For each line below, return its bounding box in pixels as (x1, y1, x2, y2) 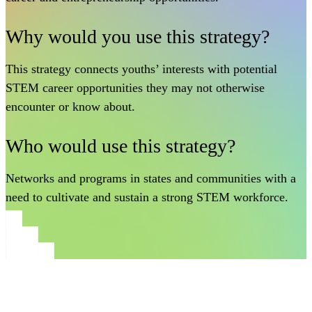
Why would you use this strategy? (6, 26, 270, 48)
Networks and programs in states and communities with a (6, 171, 296, 186)
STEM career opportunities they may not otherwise (6, 81, 265, 95)
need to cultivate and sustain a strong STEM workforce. (6, 190, 288, 205)
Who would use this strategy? (6, 135, 235, 157)
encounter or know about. (6, 100, 135, 114)
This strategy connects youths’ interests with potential (6, 62, 277, 77)
